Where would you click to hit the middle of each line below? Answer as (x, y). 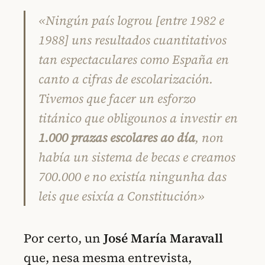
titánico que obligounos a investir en (138, 118)
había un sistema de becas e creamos (137, 157)
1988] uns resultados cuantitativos (132, 40)
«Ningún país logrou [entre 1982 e (131, 21)
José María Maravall (163, 238)
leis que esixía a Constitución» (122, 196)
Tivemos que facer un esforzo (117, 99)
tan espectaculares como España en (134, 60)
